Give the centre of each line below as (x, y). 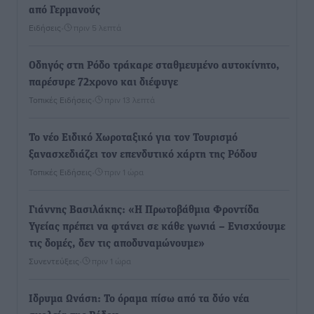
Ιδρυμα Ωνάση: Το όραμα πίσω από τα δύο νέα (139, 300)
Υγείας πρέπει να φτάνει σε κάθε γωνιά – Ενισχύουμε (157, 227)
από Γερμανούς (64, 11)
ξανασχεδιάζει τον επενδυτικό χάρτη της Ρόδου (143, 155)
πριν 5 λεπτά (97, 28)
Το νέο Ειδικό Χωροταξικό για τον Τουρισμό (133, 138)
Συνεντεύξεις (54, 261)
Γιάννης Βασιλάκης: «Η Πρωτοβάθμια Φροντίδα (144, 211)
